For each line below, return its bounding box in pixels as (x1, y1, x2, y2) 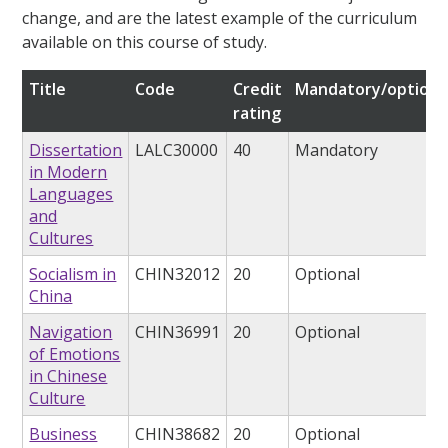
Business (29, 423, 98, 446)
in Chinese (29, 365, 108, 388)
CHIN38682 (135, 423, 221, 446)
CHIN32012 (135, 263, 221, 286)
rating (233, 102, 282, 125)
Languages (29, 183, 114, 206)
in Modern (29, 161, 108, 184)
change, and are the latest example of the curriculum (22, 7, 418, 30)
